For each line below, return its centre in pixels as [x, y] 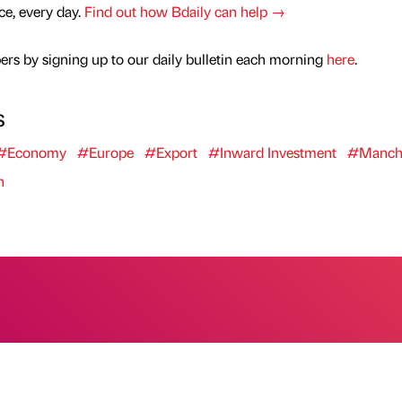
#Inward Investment [272, 152]
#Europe [105, 152]
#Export [170, 152]
